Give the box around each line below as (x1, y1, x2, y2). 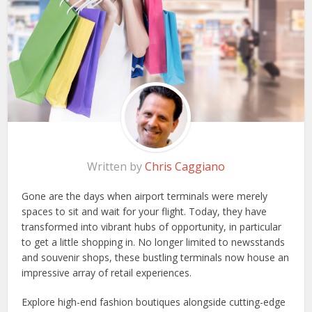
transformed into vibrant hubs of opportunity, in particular (22, 219, 282, 233)
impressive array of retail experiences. (22, 265, 192, 279)
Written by (87, 158, 145, 174)
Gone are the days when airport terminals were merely (22, 189, 268, 203)
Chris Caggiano (145, 158, 225, 174)
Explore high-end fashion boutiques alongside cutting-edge (22, 295, 286, 309)
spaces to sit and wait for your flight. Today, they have (22, 204, 267, 218)
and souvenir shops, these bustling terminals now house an (22, 250, 290, 264)
